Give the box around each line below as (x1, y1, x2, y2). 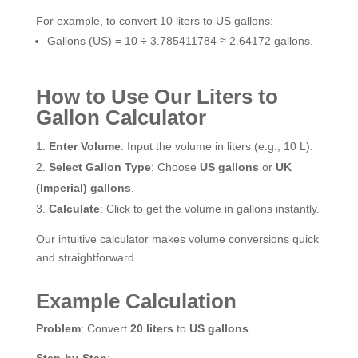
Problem (35, 321, 81, 335)
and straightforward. (35, 250, 137, 264)
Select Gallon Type (48, 160, 151, 173)
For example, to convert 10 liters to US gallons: (35, 14, 273, 27)
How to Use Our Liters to (35, 84, 278, 109)
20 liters (129, 321, 173, 335)
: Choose (150, 160, 200, 173)
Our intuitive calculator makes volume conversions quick (35, 232, 319, 245)
